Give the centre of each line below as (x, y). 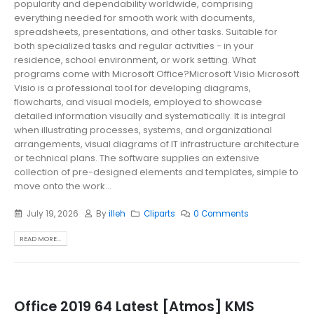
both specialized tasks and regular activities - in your (134, 46)
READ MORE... (41, 239)
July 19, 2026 (52, 213)
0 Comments (221, 213)
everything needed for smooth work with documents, (135, 18)
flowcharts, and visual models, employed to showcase (138, 102)
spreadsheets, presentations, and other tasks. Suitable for (146, 32)
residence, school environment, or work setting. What (135, 60)
